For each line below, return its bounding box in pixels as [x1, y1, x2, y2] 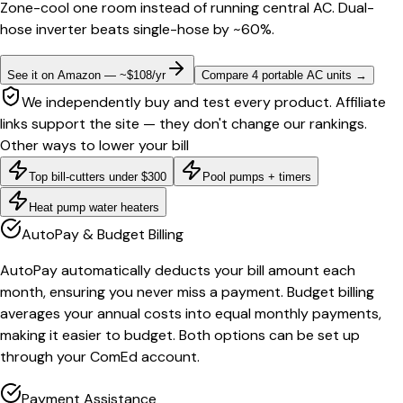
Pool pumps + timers [202, 170, 311, 184]
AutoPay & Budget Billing [22, 225, 184, 245]
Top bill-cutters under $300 [29, 170, 166, 184]
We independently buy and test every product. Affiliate [22, 93, 386, 112]
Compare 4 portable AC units [201, 68, 352, 83]
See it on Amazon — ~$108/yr [7, 68, 166, 83]
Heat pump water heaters [29, 201, 159, 215]
